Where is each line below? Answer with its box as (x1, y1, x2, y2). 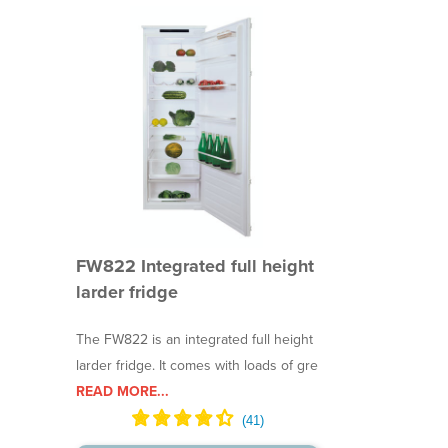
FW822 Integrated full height (76, 255, 315, 278)
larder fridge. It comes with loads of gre (76, 357, 319, 375)
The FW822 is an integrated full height (76, 331, 314, 349)
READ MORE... (76, 383, 170, 401)
